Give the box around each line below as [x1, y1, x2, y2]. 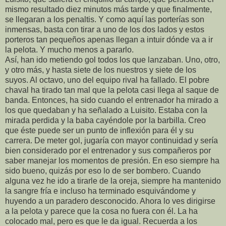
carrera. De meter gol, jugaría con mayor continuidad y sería [5, 136, 218, 145]
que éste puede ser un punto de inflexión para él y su [5, 126, 194, 135]
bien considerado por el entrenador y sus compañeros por [5, 146, 211, 155]
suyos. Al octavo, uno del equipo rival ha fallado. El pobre [5, 76, 209, 85]
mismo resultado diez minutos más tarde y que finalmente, [5, 5, 212, 14]
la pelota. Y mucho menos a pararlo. [5, 45, 134, 54]
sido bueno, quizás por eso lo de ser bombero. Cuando [5, 166, 201, 176]
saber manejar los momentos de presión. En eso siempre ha [5, 156, 219, 165]
